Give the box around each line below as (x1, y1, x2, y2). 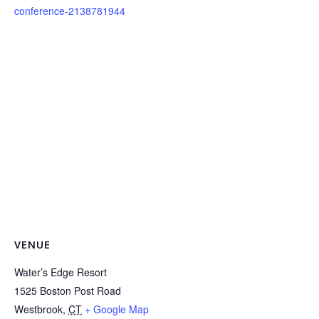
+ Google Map (85, 301, 149, 316)
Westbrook (14, 301, 63, 316)
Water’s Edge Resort (14, 264, 107, 279)
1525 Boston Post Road (14, 283, 121, 298)
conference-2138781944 (14, 3, 125, 18)
